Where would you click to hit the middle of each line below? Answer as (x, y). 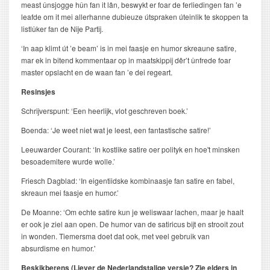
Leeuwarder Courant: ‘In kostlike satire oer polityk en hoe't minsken (130, 149)
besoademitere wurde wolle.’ (68, 161)
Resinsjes (38, 92)
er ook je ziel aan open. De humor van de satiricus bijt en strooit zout (132, 224)
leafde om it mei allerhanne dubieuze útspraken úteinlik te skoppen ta (135, 17)
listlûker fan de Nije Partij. (62, 29)
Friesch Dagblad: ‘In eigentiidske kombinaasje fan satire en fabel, (128, 181)
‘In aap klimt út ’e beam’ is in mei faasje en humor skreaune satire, (129, 48)
